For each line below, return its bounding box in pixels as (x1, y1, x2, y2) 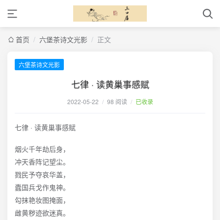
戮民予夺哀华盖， (15, 169, 70, 179)
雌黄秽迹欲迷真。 (15, 208, 70, 218)
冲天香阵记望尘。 (15, 157, 70, 166)
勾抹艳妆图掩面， (15, 195, 70, 205)
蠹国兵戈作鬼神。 (15, 182, 70, 192)
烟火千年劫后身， (15, 144, 70, 154)
